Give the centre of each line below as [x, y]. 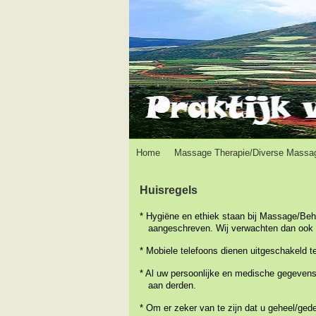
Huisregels [169, 190]
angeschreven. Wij [191, 228]
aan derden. [168, 285]
